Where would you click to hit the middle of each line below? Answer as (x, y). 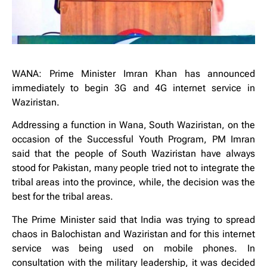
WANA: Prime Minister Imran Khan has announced (133, 73)
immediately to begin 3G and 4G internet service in (133, 88)
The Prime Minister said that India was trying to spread (133, 219)
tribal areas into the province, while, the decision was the (133, 182)
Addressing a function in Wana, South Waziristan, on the (133, 125)
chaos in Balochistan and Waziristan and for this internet (133, 234)
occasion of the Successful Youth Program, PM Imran (133, 139)
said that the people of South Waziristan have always (133, 154)
